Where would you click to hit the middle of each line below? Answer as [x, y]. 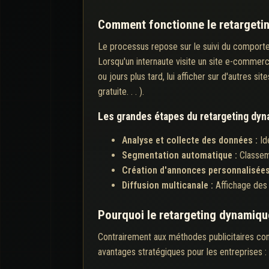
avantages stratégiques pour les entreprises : [182, 252]
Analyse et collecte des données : [191, 140]
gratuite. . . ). [121, 91]
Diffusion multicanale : [169, 185]
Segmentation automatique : [181, 155]
